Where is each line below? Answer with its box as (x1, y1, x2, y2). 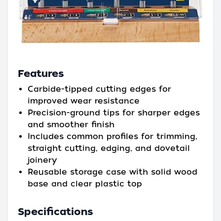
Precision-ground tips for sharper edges (28, 108, 200, 117)
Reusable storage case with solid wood (28, 167, 197, 177)
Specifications (18, 205, 93, 218)
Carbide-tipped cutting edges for (28, 84, 171, 94)
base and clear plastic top (28, 179, 142, 188)
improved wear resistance (28, 96, 140, 106)
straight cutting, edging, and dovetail (28, 143, 190, 153)
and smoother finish (28, 119, 114, 129)
